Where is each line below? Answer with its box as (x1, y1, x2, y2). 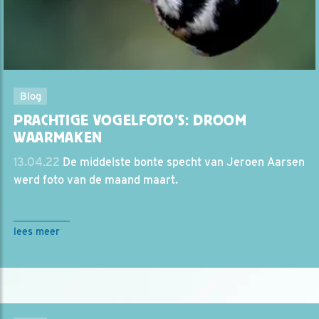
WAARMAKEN (14, 128, 103, 146)
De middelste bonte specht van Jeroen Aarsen (60, 155, 305, 169)
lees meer (14, 225, 60, 237)
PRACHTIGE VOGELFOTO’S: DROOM (14, 111, 247, 129)
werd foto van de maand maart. (14, 172, 178, 187)
